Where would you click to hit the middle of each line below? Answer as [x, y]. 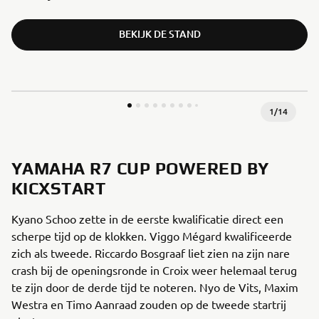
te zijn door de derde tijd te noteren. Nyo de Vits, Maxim [155, 287]
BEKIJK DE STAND [159, 34]
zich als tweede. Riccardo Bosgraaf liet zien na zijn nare [151, 253]
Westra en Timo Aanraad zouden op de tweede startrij [149, 304]
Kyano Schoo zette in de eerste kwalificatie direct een [147, 219]
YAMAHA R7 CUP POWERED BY [140, 168]
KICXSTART [59, 188]
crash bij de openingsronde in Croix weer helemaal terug [154, 270]
